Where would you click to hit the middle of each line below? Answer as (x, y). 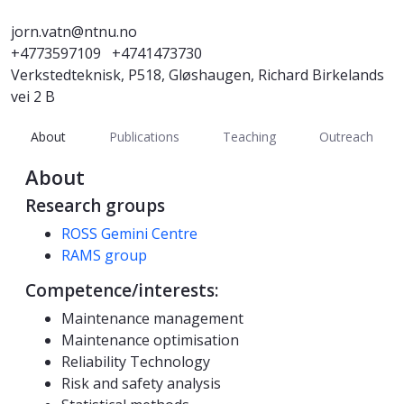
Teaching (249, 136)
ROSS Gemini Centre (129, 234)
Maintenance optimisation (150, 340)
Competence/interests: (122, 291)
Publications (144, 136)
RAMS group (104, 256)
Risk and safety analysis (141, 384)
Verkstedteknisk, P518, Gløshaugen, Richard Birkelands (197, 75)
